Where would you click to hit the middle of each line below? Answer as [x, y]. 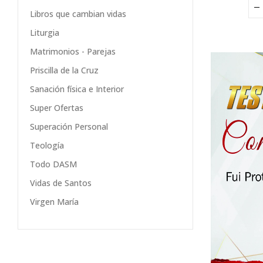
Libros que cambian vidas [78, 14]
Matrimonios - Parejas [73, 52]
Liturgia [45, 33]
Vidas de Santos [61, 183]
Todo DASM [53, 164]
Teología [47, 146]
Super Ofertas [57, 108]
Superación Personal [69, 127]
